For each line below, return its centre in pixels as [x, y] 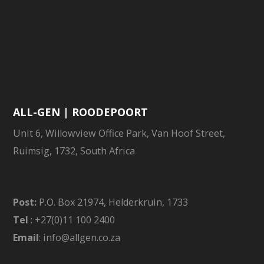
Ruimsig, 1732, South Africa [74, 151]
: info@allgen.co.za [80, 238]
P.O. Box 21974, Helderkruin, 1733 [114, 202]
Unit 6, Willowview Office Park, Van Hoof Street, [119, 133]
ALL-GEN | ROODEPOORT [81, 112]
